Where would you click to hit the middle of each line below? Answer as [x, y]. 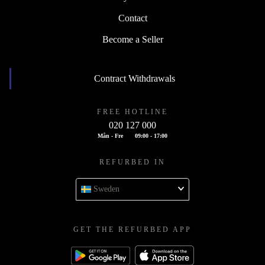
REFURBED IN [132, 162]
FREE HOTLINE [132, 112]
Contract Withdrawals [135, 79]
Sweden [106, 189]
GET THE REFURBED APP [132, 230]
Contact [132, 18]
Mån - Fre [110, 136]
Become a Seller [132, 40]
